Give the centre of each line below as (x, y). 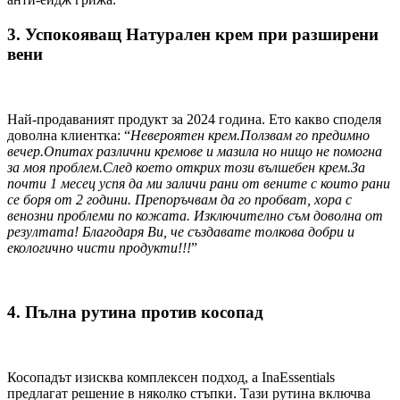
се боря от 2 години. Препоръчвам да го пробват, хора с (179, 199)
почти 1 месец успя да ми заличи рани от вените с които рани (199, 183)
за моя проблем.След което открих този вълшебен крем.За (186, 167)
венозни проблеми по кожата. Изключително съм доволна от (195, 215)
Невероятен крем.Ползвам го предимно (250, 135)
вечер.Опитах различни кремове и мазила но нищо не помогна (195, 151)
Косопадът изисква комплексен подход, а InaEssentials (171, 378)
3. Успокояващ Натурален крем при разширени (193, 34)
